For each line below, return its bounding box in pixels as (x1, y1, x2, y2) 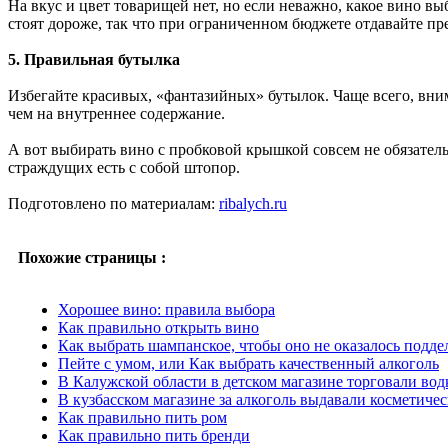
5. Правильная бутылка (8, 50, 180, 68)
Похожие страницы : (18, 248, 166, 266)
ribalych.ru (219, 194, 287, 212)
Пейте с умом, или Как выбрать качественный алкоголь (58, 354, 439, 372)
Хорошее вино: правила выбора (58, 300, 275, 318)
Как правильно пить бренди (58, 426, 250, 444)
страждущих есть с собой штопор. (8, 158, 240, 176)
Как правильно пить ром (58, 408, 227, 426)
